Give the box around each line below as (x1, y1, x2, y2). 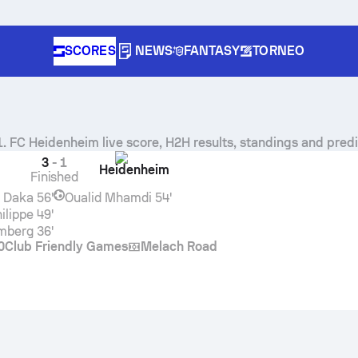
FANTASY (183, 43, 241, 58)
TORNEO (253, 43, 304, 58)
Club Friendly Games (5, 239, 128, 254)
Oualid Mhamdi (64, 190, 152, 205)
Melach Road (140, 239, 217, 254)
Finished (30, 169, 79, 185)
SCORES (65, 43, 116, 58)
